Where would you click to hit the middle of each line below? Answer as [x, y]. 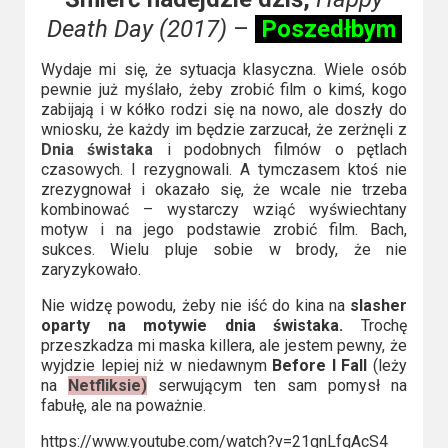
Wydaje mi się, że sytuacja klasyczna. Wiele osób [224, 69]
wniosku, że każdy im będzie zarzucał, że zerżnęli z [224, 129]
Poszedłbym [328, 28]
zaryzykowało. [90, 269]
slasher [379, 305]
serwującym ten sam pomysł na [277, 385]
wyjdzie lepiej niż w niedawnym [156, 365]
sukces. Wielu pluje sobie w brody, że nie [224, 249]
